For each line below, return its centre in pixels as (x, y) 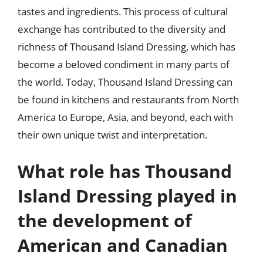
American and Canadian (123, 245)
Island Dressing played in (127, 195)
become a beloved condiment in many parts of (124, 64)
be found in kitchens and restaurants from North (128, 100)
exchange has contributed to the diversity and (122, 29)
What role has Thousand (125, 171)
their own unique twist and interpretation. (112, 135)
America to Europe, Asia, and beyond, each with (125, 117)
